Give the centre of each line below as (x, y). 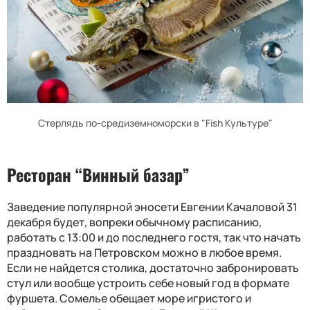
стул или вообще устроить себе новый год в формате (148, 283)
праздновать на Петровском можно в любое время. (144, 253)
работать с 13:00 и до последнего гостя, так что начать (154, 238)
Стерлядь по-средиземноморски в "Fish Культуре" (155, 123)
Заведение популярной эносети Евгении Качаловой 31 (152, 207)
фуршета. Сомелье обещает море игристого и (129, 299)
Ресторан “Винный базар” (98, 175)
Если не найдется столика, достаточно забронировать (153, 268)
